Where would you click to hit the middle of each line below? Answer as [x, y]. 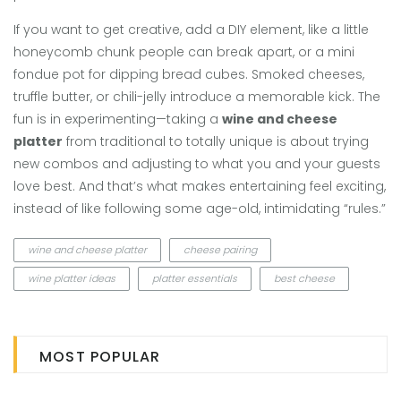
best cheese [304, 279]
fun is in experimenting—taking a [118, 119]
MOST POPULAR [100, 357]
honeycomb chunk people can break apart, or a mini [184, 52]
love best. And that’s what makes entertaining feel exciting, [200, 187]
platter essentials [195, 279]
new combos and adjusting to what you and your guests [197, 164]
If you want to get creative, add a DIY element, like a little [191, 30]
